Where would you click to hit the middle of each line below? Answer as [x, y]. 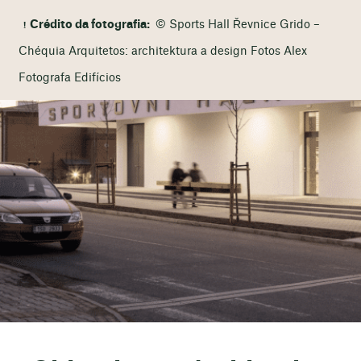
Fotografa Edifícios [69, 78]
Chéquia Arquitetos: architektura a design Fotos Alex [162, 51]
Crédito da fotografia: [91, 25]
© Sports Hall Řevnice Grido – [237, 25]
